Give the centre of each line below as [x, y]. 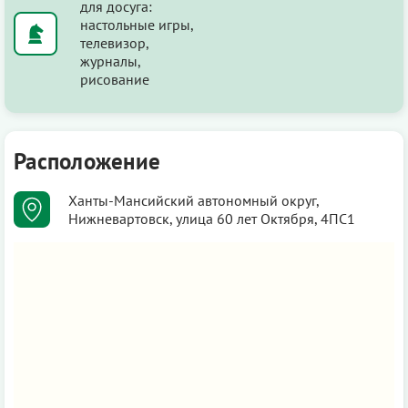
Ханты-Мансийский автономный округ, [194, 200]
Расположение [87, 161]
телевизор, [114, 42]
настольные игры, [137, 24]
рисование [115, 79]
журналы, [110, 61]
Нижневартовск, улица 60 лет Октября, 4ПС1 [212, 218]
